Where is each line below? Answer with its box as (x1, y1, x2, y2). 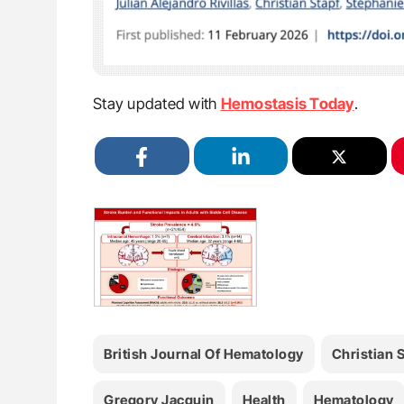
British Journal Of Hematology (104, 344, 304, 363)
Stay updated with (93, 94, 221, 113)
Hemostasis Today (220, 94, 354, 113)
